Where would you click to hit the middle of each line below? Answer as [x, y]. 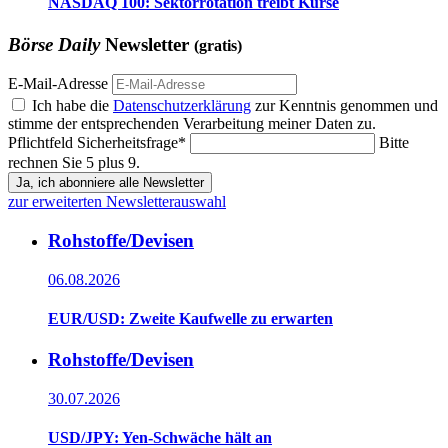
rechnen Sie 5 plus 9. [74, 163]
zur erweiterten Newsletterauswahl [117, 202]
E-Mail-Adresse [58, 84]
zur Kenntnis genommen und [344, 106]
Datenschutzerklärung [182, 106]
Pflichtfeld [42, 143]
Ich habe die [72, 106]
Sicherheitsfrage [127, 143]
